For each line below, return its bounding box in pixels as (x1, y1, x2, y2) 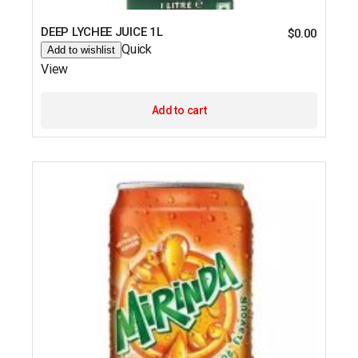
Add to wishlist (47, 44, 116, 57)
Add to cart (151, 104, 207, 117)
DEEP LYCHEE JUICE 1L (41, 25, 163, 40)
